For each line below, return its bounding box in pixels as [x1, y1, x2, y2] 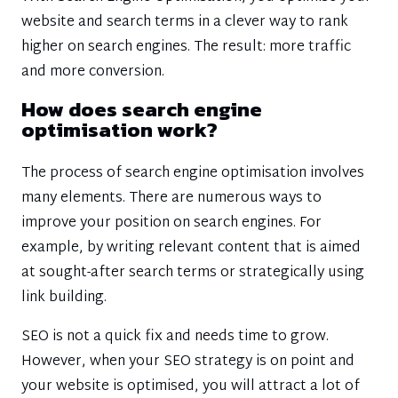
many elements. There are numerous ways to [21, 186, 322, 211]
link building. [21, 285, 107, 311]
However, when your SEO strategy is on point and [21, 349, 354, 375]
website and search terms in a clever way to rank [21, 10, 348, 36]
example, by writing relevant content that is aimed [21, 235, 361, 261]
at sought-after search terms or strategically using [21, 260, 364, 286]
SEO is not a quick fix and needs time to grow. [21, 324, 329, 350]
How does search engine [21, 94, 262, 124]
